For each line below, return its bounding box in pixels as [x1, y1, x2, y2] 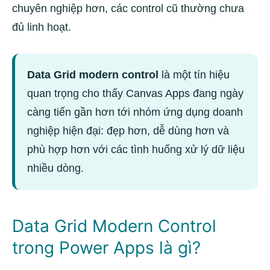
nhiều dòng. [27, 162, 84, 174]
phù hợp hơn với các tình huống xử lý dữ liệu [27, 143, 245, 155]
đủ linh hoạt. [12, 21, 71, 33]
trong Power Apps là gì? [12, 237, 201, 258]
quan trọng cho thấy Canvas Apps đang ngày [27, 87, 243, 99]
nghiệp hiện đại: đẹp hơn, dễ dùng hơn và [27, 125, 229, 137]
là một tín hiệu [159, 69, 230, 81]
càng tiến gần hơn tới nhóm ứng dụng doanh [27, 106, 243, 118]
